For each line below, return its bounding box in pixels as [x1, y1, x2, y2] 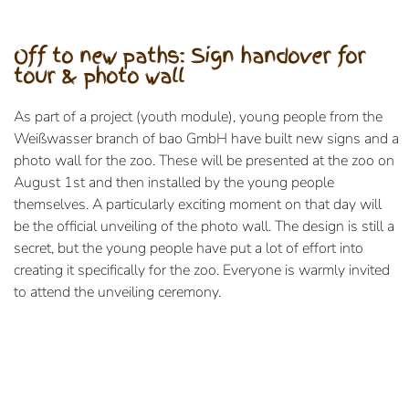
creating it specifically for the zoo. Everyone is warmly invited [14, 260, 390, 281]
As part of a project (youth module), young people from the [14, 107, 383, 128]
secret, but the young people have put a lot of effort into [14, 238, 363, 259]
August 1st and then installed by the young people [14, 173, 334, 194]
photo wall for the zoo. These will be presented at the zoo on [14, 151, 394, 172]
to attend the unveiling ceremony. [14, 282, 221, 303]
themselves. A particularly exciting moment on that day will [14, 194, 382, 215]
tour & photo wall [14, 61, 184, 91]
